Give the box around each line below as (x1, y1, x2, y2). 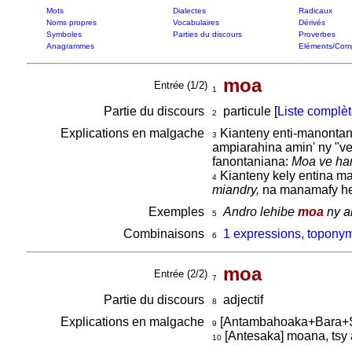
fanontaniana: (211, 155, 291, 168)
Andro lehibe (222, 205, 298, 218)
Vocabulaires (172, 18, 219, 27)
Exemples (148, 205, 207, 218)
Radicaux (298, 6, 332, 15)
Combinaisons (123, 227, 207, 240)
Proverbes (298, 30, 335, 38)
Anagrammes (46, 42, 94, 50)
